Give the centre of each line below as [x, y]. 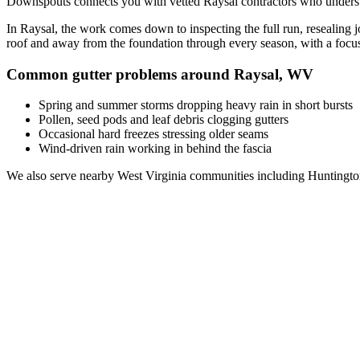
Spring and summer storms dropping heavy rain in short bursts [196, 105]
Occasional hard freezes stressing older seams [153, 134]
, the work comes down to [122, 28]
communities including [245, 176]
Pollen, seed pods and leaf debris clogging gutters [164, 120]
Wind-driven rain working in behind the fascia [155, 149]
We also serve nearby [62, 176]
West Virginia [152, 176]
